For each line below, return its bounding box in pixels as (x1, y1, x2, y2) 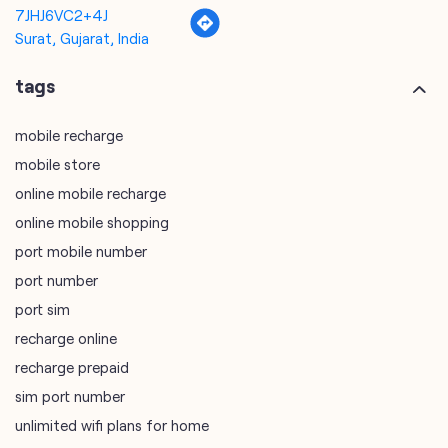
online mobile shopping (15, 209, 169, 228)
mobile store (15, 151, 100, 170)
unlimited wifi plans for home (15, 412, 209, 431)
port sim (15, 296, 70, 315)
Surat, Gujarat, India (15, 25, 149, 44)
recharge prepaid (15, 354, 129, 373)
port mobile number (15, 238, 147, 257)
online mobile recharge (15, 180, 166, 199)
